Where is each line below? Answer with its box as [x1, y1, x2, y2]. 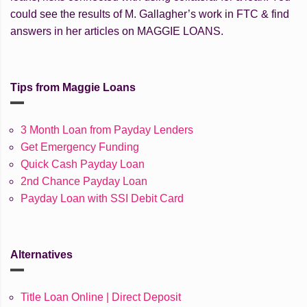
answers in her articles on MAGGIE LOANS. [10, 25, 223, 38]
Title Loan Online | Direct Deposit [21, 291, 181, 304]
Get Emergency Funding [21, 141, 139, 153]
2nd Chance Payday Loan [21, 175, 147, 188]
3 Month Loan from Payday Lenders [21, 124, 193, 136]
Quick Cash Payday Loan [21, 158, 145, 171]
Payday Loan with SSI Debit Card [21, 193, 184, 205]
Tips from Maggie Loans [10, 82, 136, 94]
